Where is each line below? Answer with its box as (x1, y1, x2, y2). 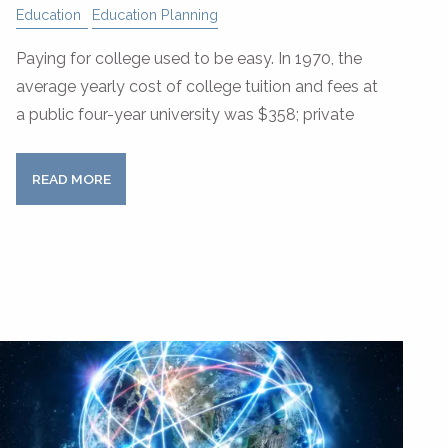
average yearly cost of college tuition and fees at (16, 77, 378, 97)
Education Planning (92, 6, 218, 24)
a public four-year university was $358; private (16, 105, 354, 125)
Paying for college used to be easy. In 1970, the (16, 49, 362, 69)
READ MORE (31, 171, 111, 188)
